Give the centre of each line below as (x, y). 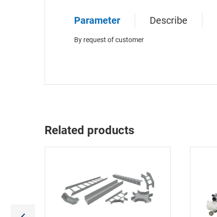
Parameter (97, 20)
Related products (89, 130)
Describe (169, 20)
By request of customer (109, 39)
